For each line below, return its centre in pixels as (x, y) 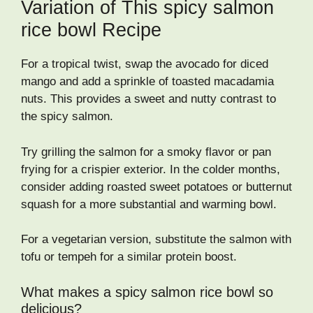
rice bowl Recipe (91, 30)
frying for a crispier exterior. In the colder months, (151, 169)
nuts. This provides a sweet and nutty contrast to (148, 99)
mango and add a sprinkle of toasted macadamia (147, 82)
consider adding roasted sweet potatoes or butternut (156, 187)
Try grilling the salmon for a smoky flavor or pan (146, 152)
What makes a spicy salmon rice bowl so (147, 292)
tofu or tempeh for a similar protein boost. (129, 257)
